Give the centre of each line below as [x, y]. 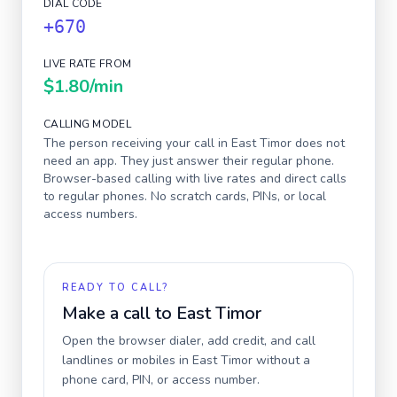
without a [281, 360]
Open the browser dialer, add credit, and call [189, 341]
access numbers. [90, 214]
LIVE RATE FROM [88, 64]
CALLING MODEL [87, 124]
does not [318, 143]
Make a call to [119, 313]
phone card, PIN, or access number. [161, 380]
